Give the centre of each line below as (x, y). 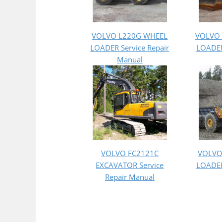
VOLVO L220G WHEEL (130, 35)
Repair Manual (130, 177)
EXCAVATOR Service (130, 165)
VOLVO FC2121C (130, 153)
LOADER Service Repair (130, 47)
